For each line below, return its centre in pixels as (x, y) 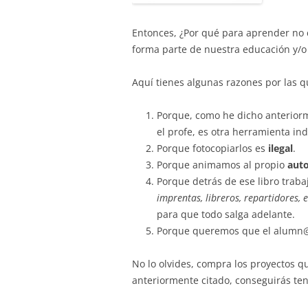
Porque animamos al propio (222, 165)
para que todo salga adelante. (226, 214)
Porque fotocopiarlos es (212, 148)
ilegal (280, 148)
